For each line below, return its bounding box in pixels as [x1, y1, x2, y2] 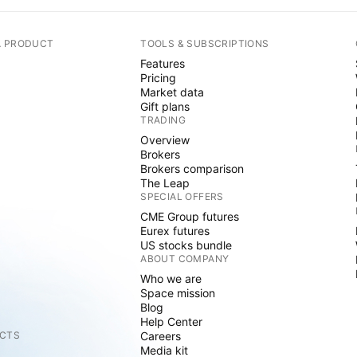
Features [140, 57, 186, 70]
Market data [140, 85, 205, 99]
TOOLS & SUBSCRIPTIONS [140, 37, 269, 49]
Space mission [140, 286, 216, 300]
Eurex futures [140, 224, 210, 237]
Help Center [140, 315, 203, 328]
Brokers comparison [140, 162, 245, 175]
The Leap [140, 176, 190, 190]
